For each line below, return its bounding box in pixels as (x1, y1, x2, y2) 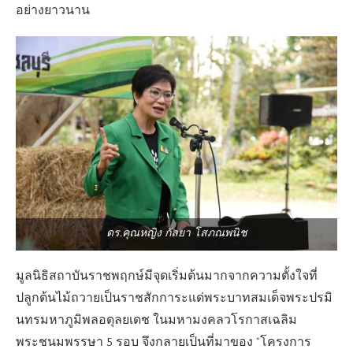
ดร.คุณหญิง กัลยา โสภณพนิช (106, 225, 247, 242)
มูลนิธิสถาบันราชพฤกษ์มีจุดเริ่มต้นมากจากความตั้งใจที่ (16, 267, 318, 286)
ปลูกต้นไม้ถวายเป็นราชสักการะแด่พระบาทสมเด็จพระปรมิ (16, 289, 333, 308)
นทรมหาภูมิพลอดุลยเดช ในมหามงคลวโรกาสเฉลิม (16, 311, 297, 330)
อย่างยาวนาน (16, 2, 90, 20)
